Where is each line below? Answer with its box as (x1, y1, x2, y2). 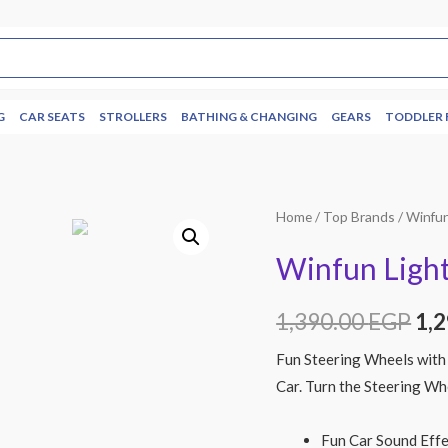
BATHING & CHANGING (181, 109, 317, 124)
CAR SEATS (19, 109, 85, 124)
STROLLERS (99, 109, 167, 124)
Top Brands (323, 208, 396, 225)
